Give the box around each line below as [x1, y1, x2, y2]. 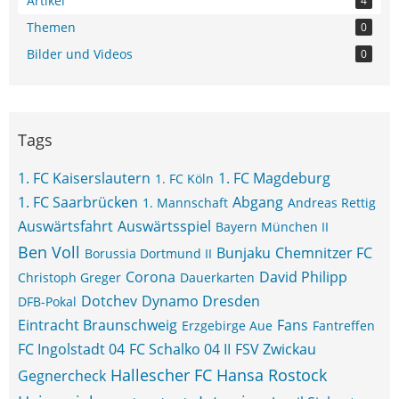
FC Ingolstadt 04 [18, 339, 125, 359]
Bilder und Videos [27, 45, 133, 62]
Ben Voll [18, 241, 80, 263]
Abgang [232, 192, 283, 212]
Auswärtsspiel [118, 216, 211, 236]
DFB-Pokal [18, 293, 77, 310]
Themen [27, 19, 76, 36]
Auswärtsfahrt [18, 216, 113, 236]
